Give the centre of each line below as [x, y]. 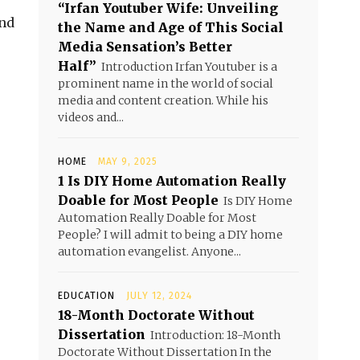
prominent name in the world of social [166, 84]
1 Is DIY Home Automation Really [172, 181]
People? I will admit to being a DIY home [170, 235]
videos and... [91, 117]
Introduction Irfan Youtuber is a [189, 67]
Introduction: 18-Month [215, 335]
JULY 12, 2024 [159, 296]
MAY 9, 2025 [128, 162]
